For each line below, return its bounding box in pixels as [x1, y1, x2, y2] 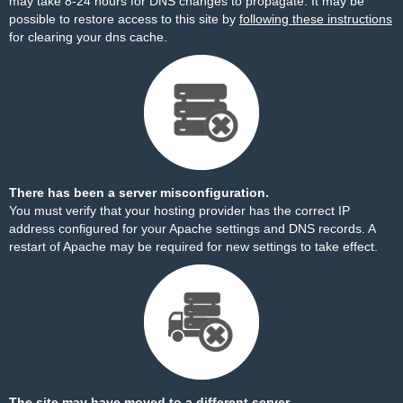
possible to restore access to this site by [9, 12, 239, 26]
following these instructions [239, 12, 392, 26]
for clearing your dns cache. [9, 30, 167, 44]
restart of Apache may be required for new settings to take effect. [9, 239, 378, 254]
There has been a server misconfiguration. [9, 185, 269, 200]
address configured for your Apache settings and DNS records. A [9, 221, 375, 236]
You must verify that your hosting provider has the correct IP [9, 203, 350, 218]
